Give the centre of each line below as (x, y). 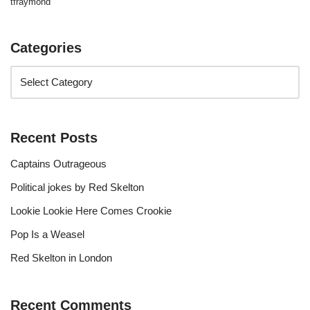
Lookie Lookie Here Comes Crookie (91, 211)
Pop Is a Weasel (47, 235)
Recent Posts (54, 138)
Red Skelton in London (61, 258)
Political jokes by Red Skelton (77, 188)
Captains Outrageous (58, 164)
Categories (46, 48)
